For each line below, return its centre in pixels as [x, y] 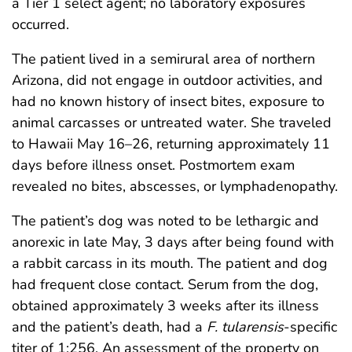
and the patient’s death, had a [109, 326]
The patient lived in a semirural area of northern [163, 59]
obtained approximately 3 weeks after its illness [165, 305]
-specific [310, 326]
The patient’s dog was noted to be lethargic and [165, 220]
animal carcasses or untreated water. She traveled [172, 122]
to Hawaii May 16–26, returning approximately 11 [171, 143]
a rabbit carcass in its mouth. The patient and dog [170, 263]
